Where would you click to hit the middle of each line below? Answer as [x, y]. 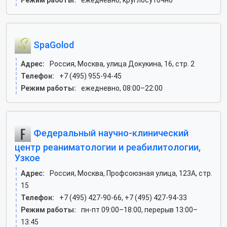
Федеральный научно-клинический [110, 133]
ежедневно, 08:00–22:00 [122, 88]
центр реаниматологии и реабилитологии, [108, 147]
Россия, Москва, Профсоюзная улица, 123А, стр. [131, 173]
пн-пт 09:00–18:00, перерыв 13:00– [139, 210]
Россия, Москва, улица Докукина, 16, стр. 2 [122, 64]
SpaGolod [52, 45]
